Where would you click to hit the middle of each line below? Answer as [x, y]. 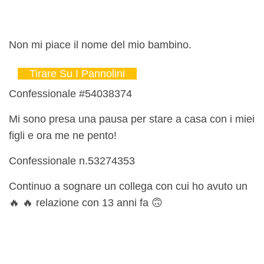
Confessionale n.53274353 [72, 161]
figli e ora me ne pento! [63, 136]
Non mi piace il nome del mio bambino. [100, 45]
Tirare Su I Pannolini [77, 74]
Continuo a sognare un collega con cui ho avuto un [128, 187]
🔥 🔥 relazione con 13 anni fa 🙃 [86, 203]
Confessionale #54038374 [70, 94]
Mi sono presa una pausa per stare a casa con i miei [132, 119]
